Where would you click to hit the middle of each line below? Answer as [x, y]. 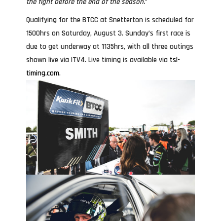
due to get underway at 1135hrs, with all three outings [110, 47]
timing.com [43, 73]
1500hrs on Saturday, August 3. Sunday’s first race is [108, 33]
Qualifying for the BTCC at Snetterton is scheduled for [110, 20]
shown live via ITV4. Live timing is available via [98, 60]
